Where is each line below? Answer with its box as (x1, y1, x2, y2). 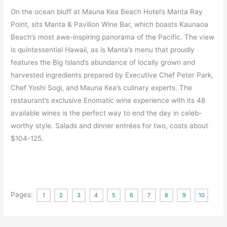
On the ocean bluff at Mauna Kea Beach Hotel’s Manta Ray (11, 8, 203, 16)
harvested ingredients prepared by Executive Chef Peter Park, (11, 71, 214, 80)
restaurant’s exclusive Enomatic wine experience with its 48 (11, 96, 206, 105)
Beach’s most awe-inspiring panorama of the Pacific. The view (11, 33, 215, 42)
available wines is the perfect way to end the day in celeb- (11, 109, 202, 118)
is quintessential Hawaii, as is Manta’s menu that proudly (11, 46, 195, 54)
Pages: (11, 190, 35, 199)
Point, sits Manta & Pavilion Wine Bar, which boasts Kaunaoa (11, 20, 209, 29)
